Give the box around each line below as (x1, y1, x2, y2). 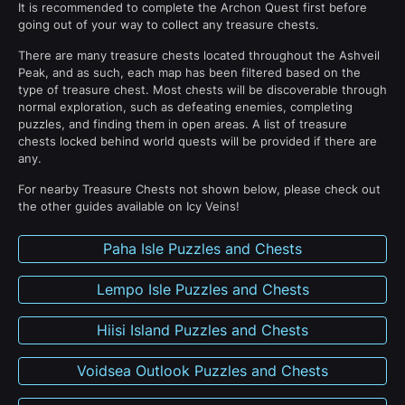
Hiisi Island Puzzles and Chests (97, 320, 308, 339)
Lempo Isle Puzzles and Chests (96, 279, 309, 298)
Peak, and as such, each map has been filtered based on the (18, 64, 361, 80)
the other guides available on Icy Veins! (18, 198, 240, 213)
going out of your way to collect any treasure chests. (18, 16, 319, 32)
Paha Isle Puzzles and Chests (103, 239, 302, 258)
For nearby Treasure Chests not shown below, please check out (18, 181, 381, 196)
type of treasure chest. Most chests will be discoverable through (18, 81, 387, 97)
